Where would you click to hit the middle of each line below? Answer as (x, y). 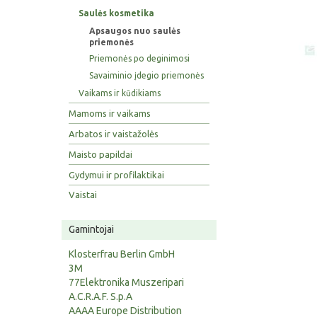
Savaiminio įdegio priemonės (146, 75)
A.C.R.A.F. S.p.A (100, 297)
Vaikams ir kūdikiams (120, 93)
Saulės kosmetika (117, 13)
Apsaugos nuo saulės (134, 31)
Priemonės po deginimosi (139, 59)
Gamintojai (91, 230)
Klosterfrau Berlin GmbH (122, 254)
